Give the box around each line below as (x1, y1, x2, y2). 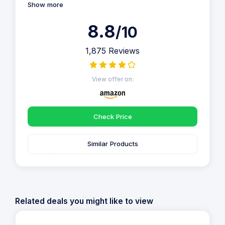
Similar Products (87, 140, 138, 148)
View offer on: (91, 75, 134, 83)
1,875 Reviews (85, 46, 140, 56)
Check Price (93, 112, 132, 121)
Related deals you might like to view (15, 196, 153, 206)
